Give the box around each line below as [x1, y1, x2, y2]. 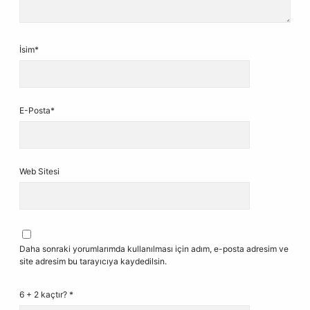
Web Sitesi [19, 166, 60, 176]
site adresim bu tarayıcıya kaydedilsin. [19, 256, 167, 266]
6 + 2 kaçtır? [19, 289, 69, 300]
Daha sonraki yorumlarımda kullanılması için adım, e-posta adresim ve [19, 244, 289, 254]
